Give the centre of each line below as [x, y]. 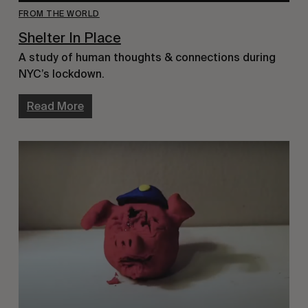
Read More [55, 106]
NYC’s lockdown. [61, 74]
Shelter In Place [69, 38]
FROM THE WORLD [59, 14]
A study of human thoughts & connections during [147, 57]
